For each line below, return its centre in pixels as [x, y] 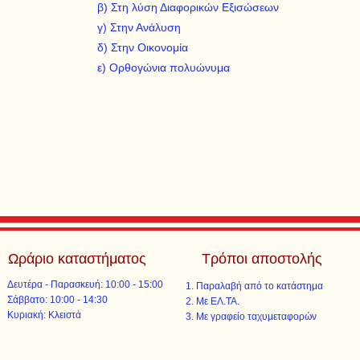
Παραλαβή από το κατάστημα [259, 286]
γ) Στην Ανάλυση [134, 27]
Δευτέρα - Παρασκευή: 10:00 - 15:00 [86, 284]
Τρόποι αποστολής [262, 259]
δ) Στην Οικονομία [138, 47]
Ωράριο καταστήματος [78, 259]
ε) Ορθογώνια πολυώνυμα [159, 67]
